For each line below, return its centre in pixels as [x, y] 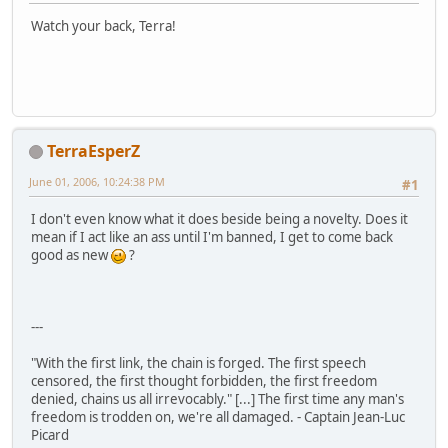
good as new [71, 254]
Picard [50, 434]
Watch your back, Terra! [103, 25]
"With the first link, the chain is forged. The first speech [198, 362]
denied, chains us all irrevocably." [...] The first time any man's [217, 398]
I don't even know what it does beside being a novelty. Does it [219, 218]
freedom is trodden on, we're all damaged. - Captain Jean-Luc [218, 416]
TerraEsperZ [93, 150]
